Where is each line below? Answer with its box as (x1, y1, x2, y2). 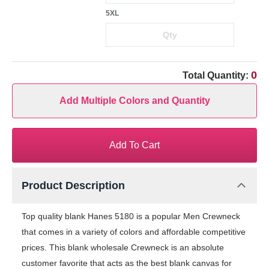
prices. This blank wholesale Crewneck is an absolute (22, 242, 224, 252)
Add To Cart (109, 139, 160, 150)
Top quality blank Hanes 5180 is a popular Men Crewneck (22, 211, 240, 221)
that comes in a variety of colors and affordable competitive (22, 226, 246, 237)
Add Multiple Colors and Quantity (59, 95, 210, 106)
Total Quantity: (183, 70, 251, 80)
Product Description (22, 179, 125, 192)
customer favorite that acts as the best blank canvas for (22, 258, 232, 268)
